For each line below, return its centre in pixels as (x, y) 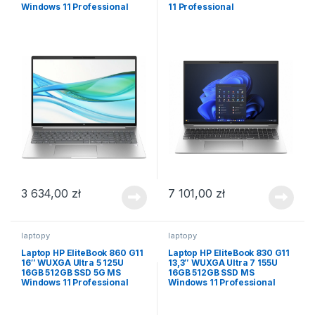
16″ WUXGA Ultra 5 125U (72, 263)
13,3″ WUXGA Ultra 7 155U (223, 263)
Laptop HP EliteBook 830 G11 (229, 253)
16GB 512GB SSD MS (211, 273)
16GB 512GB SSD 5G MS (71, 273)
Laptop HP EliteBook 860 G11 (82, 253)
